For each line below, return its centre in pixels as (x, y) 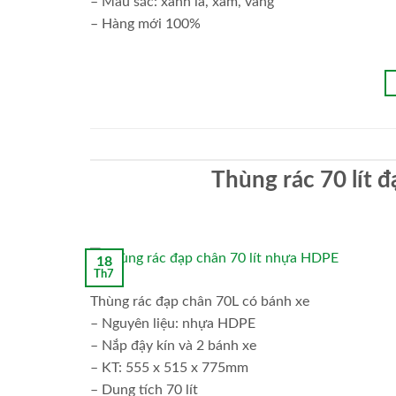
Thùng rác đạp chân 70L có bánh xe (200, 301)
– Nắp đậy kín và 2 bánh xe (173, 345)
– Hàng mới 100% (145, 24)
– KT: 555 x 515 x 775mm (169, 367)
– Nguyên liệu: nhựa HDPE (173, 323)
